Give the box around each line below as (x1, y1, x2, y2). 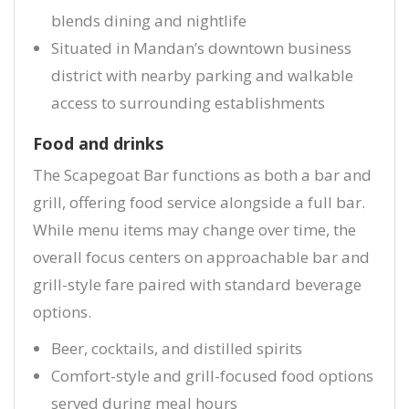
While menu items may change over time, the (33, 219, 356, 240)
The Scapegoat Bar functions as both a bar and (33, 164, 372, 185)
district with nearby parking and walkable (51, 65, 353, 86)
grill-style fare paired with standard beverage (33, 274, 362, 295)
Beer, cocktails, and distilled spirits (51, 338, 302, 359)
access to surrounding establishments (51, 92, 325, 113)
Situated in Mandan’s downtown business (51, 37, 351, 58)
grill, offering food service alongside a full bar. (33, 192, 365, 213)
